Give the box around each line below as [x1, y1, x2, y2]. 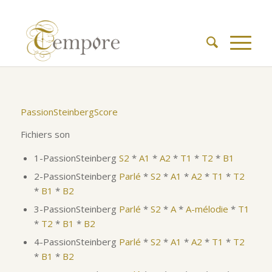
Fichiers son [20, 127, 70, 140]
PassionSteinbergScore [20, 105, 118, 118]
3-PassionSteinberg [33, 203, 119, 216]
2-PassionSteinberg [33, 170, 119, 183]
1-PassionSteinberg [33, 152, 119, 165]
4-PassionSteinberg [33, 236, 119, 248]
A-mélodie [185, 203, 228, 216]
